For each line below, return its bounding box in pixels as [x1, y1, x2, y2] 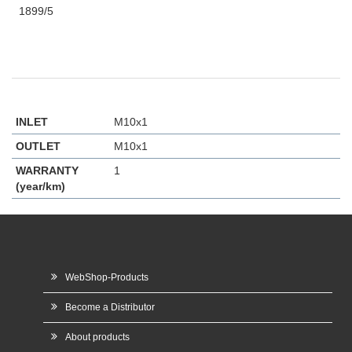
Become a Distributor [65, 301, 155, 313]
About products [65, 331, 130, 343]
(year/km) [16, 179, 65, 192]
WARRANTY [16, 163, 79, 177]
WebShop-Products [65, 271, 148, 283]
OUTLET [16, 139, 60, 152]
